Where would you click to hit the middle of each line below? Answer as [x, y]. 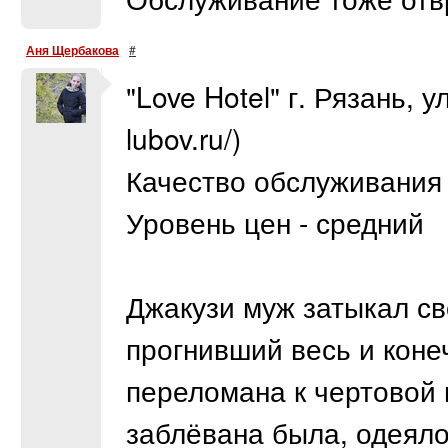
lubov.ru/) [183, 138]
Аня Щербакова [72, 50]
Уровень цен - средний [275, 222]
